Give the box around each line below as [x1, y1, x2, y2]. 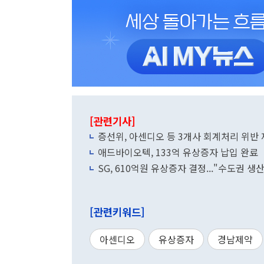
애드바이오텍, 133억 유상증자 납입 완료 [98, 145, 258, 159]
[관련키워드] [90, 204, 145, 219]
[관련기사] [90, 114, 136, 128]
